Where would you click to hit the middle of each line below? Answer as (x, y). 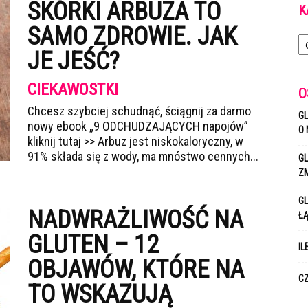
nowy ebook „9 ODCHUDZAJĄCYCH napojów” (138, 126)
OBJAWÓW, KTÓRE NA (136, 269)
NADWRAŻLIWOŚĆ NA (135, 220)
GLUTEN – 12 (93, 245)
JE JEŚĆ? (74, 61)
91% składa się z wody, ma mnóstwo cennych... (143, 156)
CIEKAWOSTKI (73, 89)
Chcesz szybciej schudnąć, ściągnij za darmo (139, 111)
